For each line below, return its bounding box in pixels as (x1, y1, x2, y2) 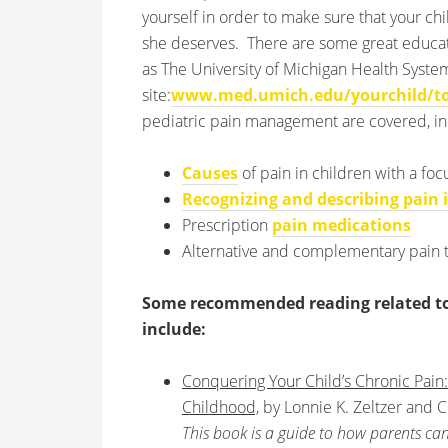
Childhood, (182, 396, 259, 418)
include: (142, 318, 206, 340)
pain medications (272, 214, 411, 236)
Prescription (182, 214, 272, 236)
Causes (182, 162, 238, 184)
